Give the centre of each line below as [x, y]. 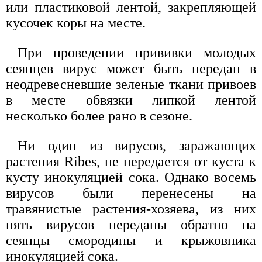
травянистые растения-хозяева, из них [131, 208]
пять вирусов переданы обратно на [131, 224]
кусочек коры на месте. [76, 23]
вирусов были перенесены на [131, 193]
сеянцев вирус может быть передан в [131, 68]
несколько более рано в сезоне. [99, 116]
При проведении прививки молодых [137, 52]
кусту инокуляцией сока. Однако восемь [131, 177]
